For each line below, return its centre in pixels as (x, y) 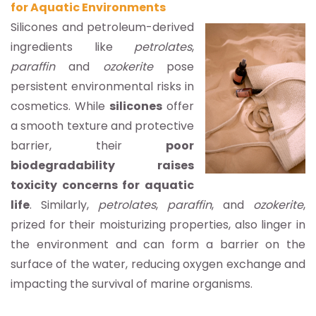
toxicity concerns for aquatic (102, 185)
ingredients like (72, 47)
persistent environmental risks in (102, 86)
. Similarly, (64, 205)
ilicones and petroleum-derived (105, 27)
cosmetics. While (60, 106)
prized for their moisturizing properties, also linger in (158, 224)
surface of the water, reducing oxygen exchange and (158, 264)
